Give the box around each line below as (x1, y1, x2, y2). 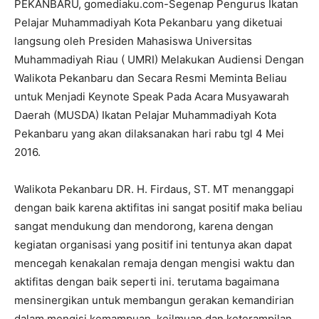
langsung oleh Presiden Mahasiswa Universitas (14, 34, 252, 48)
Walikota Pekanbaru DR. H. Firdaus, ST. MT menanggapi (14, 182, 294, 196)
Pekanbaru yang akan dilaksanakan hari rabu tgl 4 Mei (14, 127, 284, 140)
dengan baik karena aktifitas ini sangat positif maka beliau (14, 201, 303, 214)
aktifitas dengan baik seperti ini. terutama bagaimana (14, 275, 279, 288)
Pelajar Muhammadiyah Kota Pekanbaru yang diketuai (14, 16, 283, 29)
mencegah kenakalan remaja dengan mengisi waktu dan (14, 256, 295, 270)
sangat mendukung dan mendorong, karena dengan (14, 219, 273, 233)
